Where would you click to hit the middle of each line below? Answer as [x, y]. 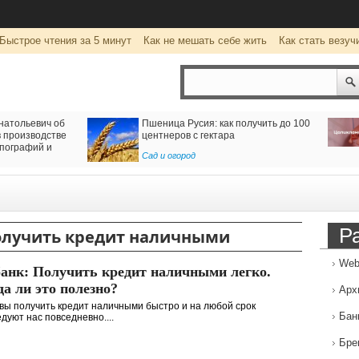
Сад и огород [168, 155]
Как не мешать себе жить [205, 40]
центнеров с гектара [188, 135]
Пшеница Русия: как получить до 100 [226, 123]
